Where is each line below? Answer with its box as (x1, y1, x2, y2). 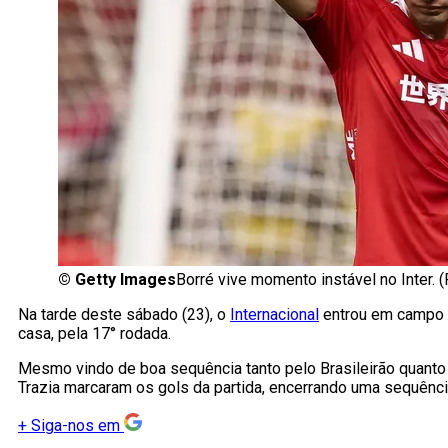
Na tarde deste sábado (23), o (18, 305, 230, 325)
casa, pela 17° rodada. (18, 324, 171, 344)
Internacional (230, 305, 319, 325)
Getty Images (75, 270, 176, 290)
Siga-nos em (31, 416, 120, 436)
